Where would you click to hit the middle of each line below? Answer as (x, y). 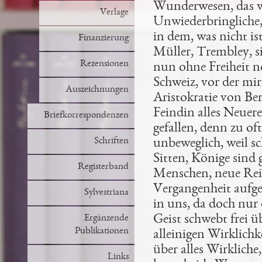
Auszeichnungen (97, 90)
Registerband (103, 167)
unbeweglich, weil (200, 144)
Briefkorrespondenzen (86, 116)
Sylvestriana (106, 193)
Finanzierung (103, 38)
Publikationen (101, 231)
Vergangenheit (192, 189)
